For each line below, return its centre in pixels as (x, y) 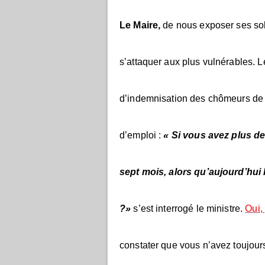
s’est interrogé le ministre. (188, 209)
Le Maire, (140, 25)
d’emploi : (142, 135)
